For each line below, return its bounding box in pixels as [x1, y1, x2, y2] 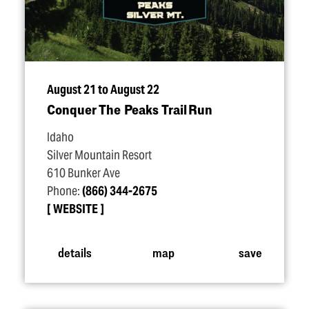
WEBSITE [53, 201, 98, 217]
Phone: [47, 183, 82, 199]
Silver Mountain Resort [47, 148, 152, 163]
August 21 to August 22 [47, 82, 159, 97]
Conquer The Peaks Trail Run [47, 101, 212, 117]
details [57, 244, 92, 259]
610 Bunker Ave [47, 166, 120, 181]
